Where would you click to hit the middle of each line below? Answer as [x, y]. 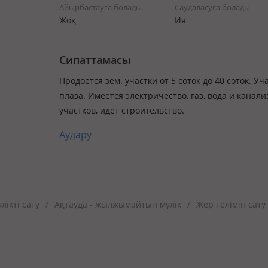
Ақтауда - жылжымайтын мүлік [118, 204]
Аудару [75, 135]
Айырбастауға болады [100, 7]
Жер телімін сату [231, 204]
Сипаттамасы [95, 60]
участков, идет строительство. [122, 110]
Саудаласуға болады [212, 7]
